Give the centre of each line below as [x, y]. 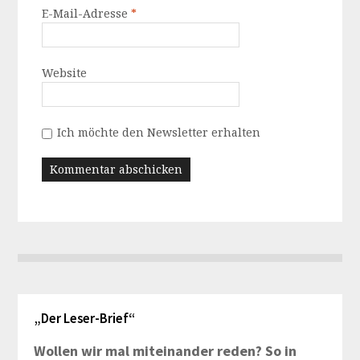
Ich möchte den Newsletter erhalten [159, 132]
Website [65, 73]
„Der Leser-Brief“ [85, 318]
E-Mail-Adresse [87, 13]
